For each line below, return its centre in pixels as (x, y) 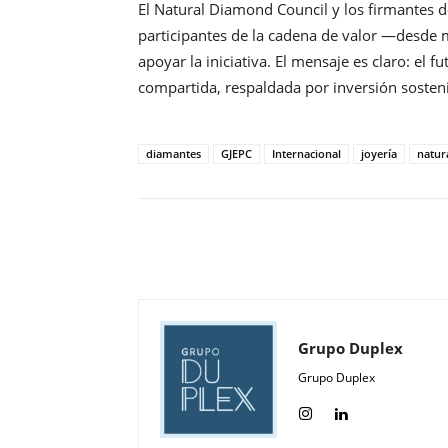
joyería (379, 154)
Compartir (377, 250)
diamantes (173, 154)
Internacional (306, 154)
